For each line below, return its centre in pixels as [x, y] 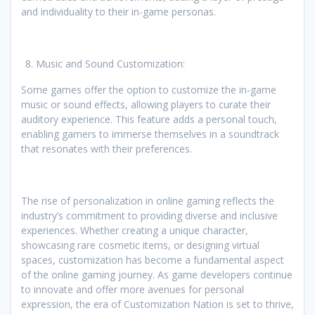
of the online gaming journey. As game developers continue [157, 275]
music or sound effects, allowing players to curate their [146, 105]
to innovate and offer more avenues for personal [133, 290]
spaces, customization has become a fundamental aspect [153, 260]
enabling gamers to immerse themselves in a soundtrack [150, 134]
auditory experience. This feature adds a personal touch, [149, 120]
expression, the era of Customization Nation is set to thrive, [157, 304]
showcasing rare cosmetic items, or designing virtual [140, 245]
